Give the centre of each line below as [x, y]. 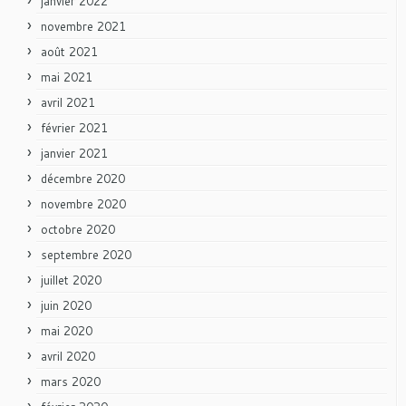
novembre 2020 [83, 203]
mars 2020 [71, 381]
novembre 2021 [83, 26]
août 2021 [69, 51]
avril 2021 [68, 102]
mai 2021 [67, 77]
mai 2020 [67, 330]
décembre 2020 [83, 178]
